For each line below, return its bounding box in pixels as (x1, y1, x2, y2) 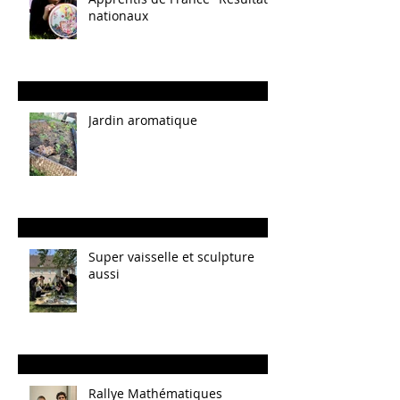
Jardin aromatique (88, 111, 197, 129)
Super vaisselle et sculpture (88, 247, 254, 265)
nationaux (88, 6, 148, 24)
